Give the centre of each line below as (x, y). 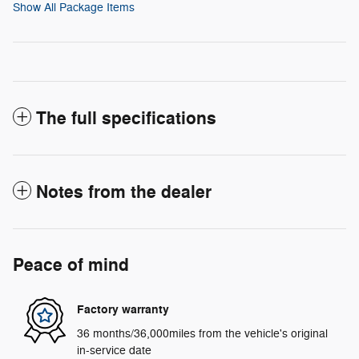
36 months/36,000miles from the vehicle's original (202, 333)
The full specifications (126, 118)
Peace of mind (71, 265)
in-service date (114, 350)
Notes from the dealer (124, 192)
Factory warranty (123, 310)
